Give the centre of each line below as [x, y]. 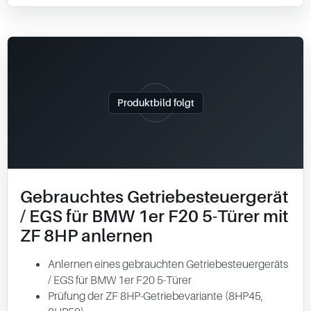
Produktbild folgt [155, 102]
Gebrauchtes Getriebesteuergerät [154, 196]
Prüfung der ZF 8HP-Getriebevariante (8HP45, [155, 296]
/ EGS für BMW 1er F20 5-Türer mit [154, 216]
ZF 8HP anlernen [86, 235]
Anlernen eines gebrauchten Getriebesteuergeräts [168, 264]
